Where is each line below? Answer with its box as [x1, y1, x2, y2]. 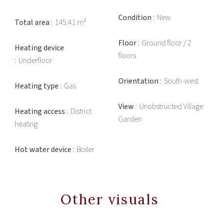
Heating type [15, 81, 60, 91]
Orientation [118, 76, 160, 87]
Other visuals [60, 191, 159, 208]
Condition [118, 12, 153, 23]
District [70, 106, 91, 117]
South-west [164, 76, 198, 87]
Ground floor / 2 [142, 38, 192, 48]
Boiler [77, 144, 94, 155]
